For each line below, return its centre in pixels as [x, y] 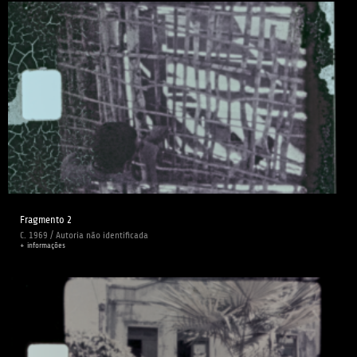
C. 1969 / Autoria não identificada [84, 235]
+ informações [43, 245]
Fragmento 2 [46, 220]
